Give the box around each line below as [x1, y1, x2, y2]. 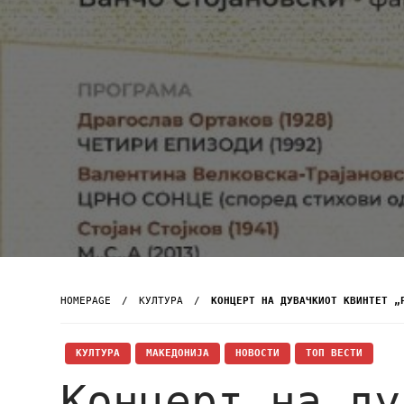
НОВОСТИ [235, 347, 280, 359]
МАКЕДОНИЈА [146, 347, 209, 359]
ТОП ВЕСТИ [306, 347, 363, 359]
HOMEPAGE [60, 295, 111, 307]
